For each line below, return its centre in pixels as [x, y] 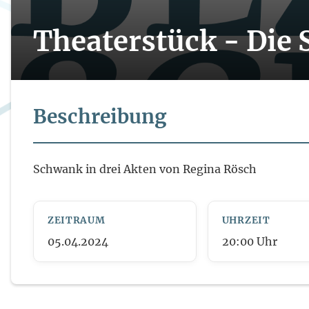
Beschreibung [100, 117]
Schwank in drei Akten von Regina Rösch [145, 169]
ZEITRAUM [77, 220]
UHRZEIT [246, 220]
